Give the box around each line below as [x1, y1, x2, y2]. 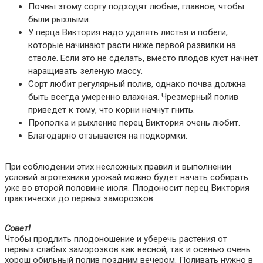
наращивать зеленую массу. [28, 65, 143, 76]
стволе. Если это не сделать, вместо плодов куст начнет [28, 52, 258, 63]
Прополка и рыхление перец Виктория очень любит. [28, 117, 240, 128]
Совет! [5, 222, 31, 234]
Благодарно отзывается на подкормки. [28, 130, 187, 141]
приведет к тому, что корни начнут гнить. [28, 104, 195, 115]
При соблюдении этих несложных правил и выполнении [5, 161, 231, 172]
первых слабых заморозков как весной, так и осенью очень [5, 244, 251, 255]
